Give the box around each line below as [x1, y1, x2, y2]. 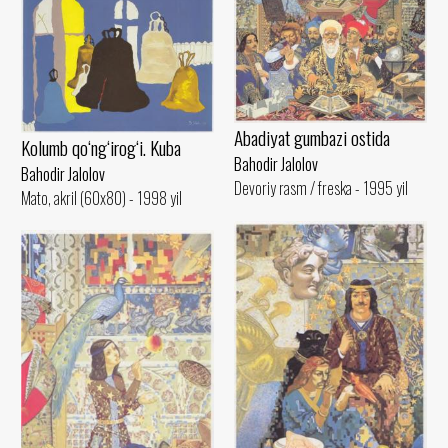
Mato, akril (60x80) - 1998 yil [21, 186, 182, 211]
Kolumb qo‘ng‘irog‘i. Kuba [21, 133, 181, 163]
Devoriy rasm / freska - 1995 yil [234, 176, 408, 201]
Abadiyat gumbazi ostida [234, 123, 390, 153]
